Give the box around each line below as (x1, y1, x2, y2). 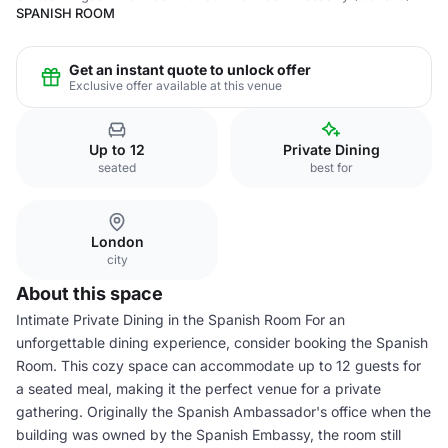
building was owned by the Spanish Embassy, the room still (16, 426, 401, 443)
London (90, 233, 144, 250)
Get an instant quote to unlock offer (69, 60, 311, 78)
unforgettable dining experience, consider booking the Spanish (16, 334, 428, 351)
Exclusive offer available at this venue (69, 77, 282, 93)
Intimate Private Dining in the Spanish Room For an (16, 311, 345, 328)
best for (309, 160, 353, 175)
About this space (16, 283, 163, 304)
